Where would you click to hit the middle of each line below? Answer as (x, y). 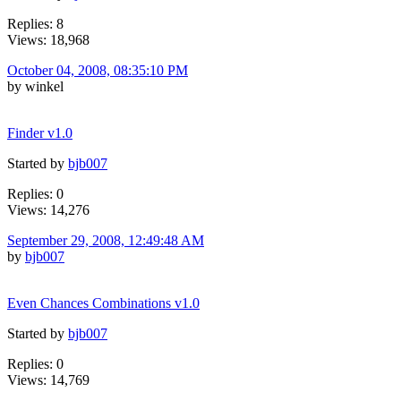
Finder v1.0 (40, 132)
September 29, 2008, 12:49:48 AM (106, 240)
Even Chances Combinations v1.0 (103, 303)
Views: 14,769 (48, 380)
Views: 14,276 (48, 209)
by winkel (35, 86)
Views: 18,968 (48, 39)
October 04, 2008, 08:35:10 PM (98, 70)
